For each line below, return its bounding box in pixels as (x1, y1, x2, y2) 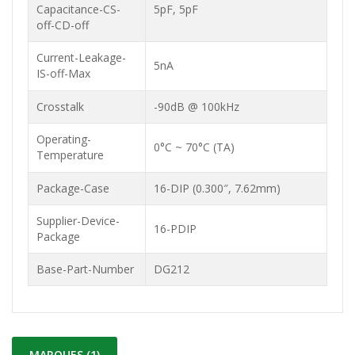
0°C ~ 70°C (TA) (154, 139, 235, 155)
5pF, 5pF (154, 2, 198, 17)
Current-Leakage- (36, 50, 126, 65)
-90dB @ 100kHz (154, 99, 239, 114)
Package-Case (36, 181, 109, 196)
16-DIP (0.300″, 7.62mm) (154, 181, 281, 196)
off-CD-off (36, 17, 89, 32)
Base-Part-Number (36, 261, 134, 277)
